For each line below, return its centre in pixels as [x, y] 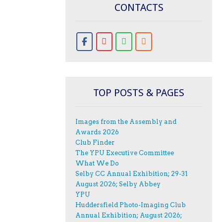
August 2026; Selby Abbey [118, 184]
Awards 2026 [97, 132]
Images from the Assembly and [126, 122]
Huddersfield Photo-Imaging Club [131, 205]
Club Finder [95, 143]
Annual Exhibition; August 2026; [129, 216]
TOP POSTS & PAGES [139, 92]
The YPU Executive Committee [125, 153]
